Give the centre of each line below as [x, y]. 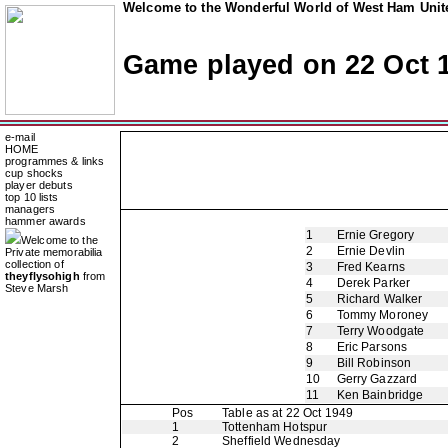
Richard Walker [379, 299]
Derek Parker [373, 283]
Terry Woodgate [380, 331]
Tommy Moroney [382, 315]
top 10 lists [32, 197]
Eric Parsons [372, 347]
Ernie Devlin [371, 251]
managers [30, 209]
